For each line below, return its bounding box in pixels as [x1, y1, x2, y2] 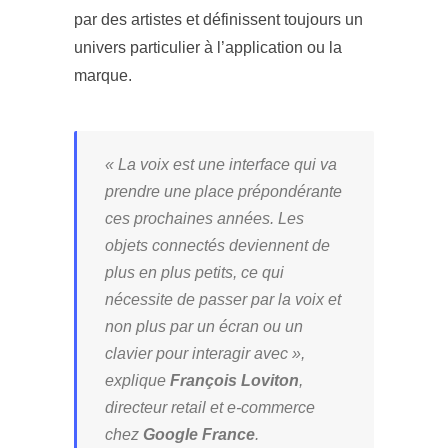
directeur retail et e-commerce [105, 398, 315, 416]
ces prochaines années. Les [105, 209, 304, 227]
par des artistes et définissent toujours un [74, 10, 363, 28]
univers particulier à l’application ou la [74, 38, 342, 56]
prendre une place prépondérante [105, 182, 342, 200]
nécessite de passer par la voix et [105, 290, 341, 308]
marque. [74, 66, 132, 84]
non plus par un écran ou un [105, 317, 303, 335]
